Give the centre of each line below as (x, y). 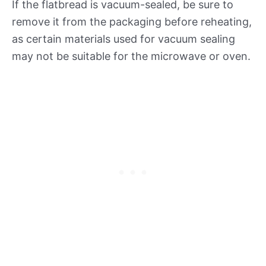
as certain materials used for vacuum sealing (123, 39)
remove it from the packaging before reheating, (132, 21)
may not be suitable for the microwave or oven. (131, 56)
